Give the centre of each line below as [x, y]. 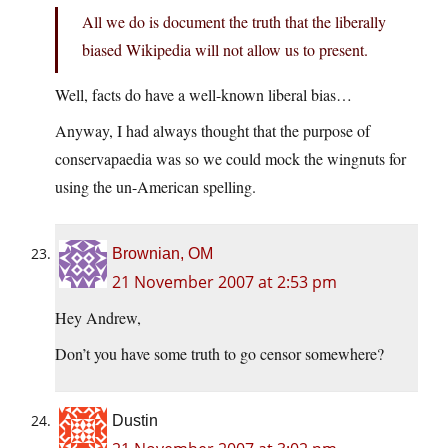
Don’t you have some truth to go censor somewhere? [219, 354]
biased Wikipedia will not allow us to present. [225, 50]
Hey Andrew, [98, 318]
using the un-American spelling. [155, 187]
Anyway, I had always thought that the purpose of [212, 131]
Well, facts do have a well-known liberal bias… [203, 95]
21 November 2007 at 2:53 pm [224, 282]
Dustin [135, 421]
